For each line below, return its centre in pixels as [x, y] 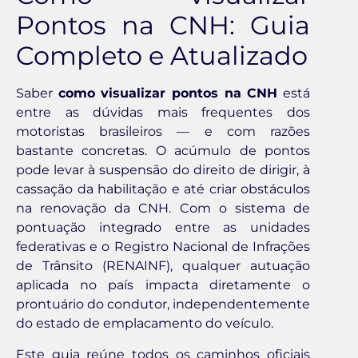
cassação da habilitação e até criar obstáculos [163, 189]
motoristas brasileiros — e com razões [163, 132]
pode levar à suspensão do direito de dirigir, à [163, 170]
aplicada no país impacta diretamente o [163, 285]
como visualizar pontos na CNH [168, 93]
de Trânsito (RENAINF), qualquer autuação [163, 266]
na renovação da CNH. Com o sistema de [163, 209]
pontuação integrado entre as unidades [163, 228]
